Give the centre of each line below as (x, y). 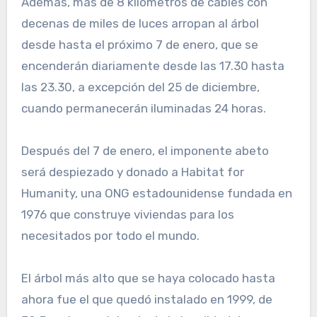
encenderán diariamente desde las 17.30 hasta (152, 66)
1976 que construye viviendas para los (127, 215)
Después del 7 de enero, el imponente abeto (145, 151)
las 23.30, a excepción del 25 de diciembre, (140, 87)
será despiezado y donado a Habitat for (132, 172)
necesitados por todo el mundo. (110, 236)
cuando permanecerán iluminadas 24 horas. (143, 109)
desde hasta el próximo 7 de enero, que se (139, 45)
